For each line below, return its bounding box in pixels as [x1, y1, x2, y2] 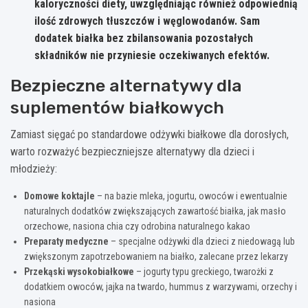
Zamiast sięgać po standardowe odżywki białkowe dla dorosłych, [10, 127, 289, 141]
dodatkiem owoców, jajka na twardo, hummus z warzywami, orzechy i [24, 280, 297, 292]
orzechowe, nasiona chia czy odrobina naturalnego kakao [24, 220, 250, 232]
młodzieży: [10, 162, 57, 175]
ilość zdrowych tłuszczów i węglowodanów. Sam [34, 14, 260, 27]
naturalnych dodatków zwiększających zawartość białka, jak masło [24, 205, 286, 217]
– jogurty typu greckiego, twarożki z [134, 265, 274, 277]
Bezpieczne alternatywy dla [10, 75, 242, 96]
